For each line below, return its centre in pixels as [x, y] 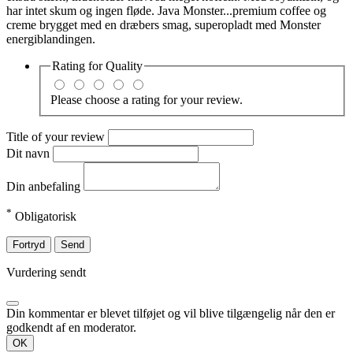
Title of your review [57, 137]
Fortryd [29, 245]
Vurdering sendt [46, 273]
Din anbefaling [45, 187]
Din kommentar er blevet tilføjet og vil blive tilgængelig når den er [171, 314]
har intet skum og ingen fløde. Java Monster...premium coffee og [166, 10]
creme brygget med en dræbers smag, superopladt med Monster [163, 24]
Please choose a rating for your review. [147, 100]
